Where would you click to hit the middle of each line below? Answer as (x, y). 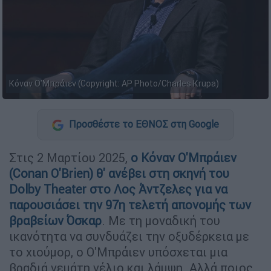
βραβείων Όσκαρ (55, 220)
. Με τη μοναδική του (161, 220)
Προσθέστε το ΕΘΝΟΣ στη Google (143, 124)
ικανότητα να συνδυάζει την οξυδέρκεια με (129, 236)
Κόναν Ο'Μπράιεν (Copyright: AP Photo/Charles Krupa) (114, 84)
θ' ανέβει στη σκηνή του (163, 173)
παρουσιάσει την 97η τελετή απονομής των (130, 204)
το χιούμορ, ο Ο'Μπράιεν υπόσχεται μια (118, 252)
